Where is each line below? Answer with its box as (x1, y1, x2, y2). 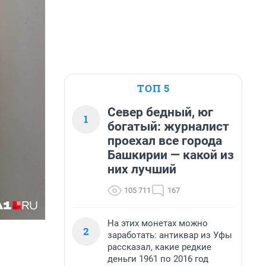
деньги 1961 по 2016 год (107, 254, 208, 264)
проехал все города (107, 134, 222, 148)
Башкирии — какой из (107, 148, 234, 162)
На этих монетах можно (107, 218, 208, 229)
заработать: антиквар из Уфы (107, 230, 232, 240)
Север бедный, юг (107, 105, 213, 119)
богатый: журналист (107, 119, 229, 134)
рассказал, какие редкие (107, 242, 211, 252)
